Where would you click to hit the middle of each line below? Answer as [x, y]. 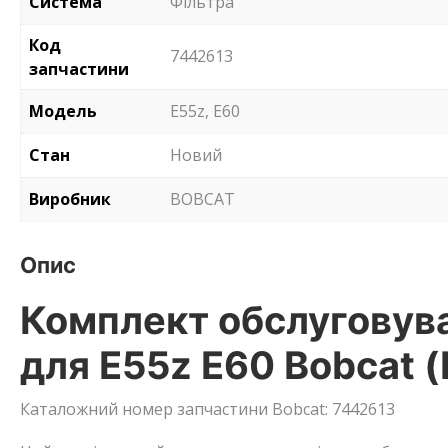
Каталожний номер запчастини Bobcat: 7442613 [207, 409]
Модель [63, 111]
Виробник [70, 199]
